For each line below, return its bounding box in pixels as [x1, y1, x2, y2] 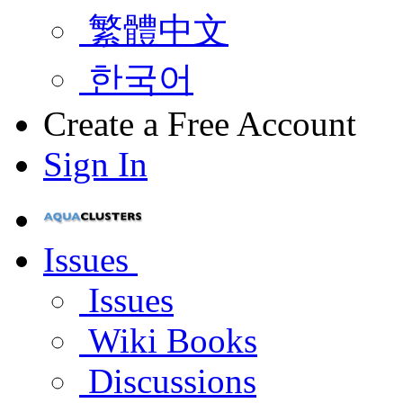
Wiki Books [79, 321, 257, 360]
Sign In [43, 145, 148, 184]
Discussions [79, 362, 256, 400]
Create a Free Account [43, 104, 356, 143]
